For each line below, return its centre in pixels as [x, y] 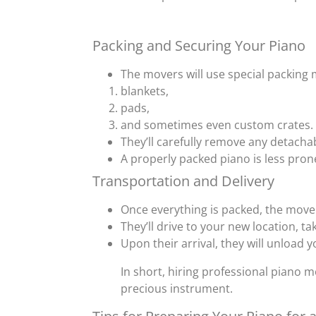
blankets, [144, 91]
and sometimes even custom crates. [217, 124]
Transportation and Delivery [183, 181]
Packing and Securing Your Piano [199, 45]
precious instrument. [176, 288]
